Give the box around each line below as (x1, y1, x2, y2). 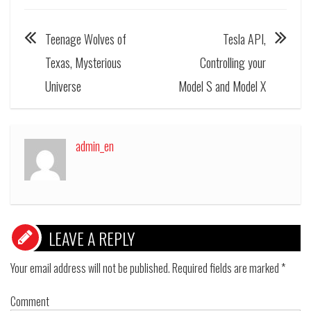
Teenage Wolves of (45, 30, 126, 49)
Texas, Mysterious (45, 53, 121, 72)
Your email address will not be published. (10, 260, 170, 277)
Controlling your (200, 53, 266, 72)
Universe (45, 77, 81, 96)
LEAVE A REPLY (49, 226, 135, 251)
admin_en (76, 137, 114, 155)
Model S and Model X (178, 77, 266, 96)
